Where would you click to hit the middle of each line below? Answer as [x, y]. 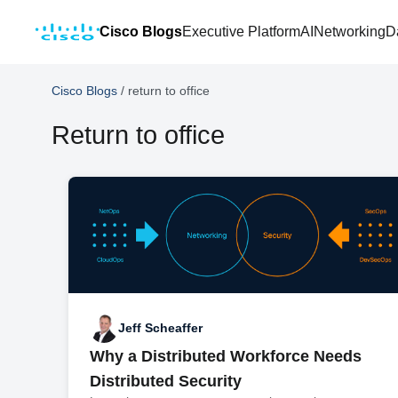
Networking [350, 32]
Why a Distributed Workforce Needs [225, 356]
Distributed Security [165, 381]
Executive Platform [241, 32]
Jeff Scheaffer [160, 328]
